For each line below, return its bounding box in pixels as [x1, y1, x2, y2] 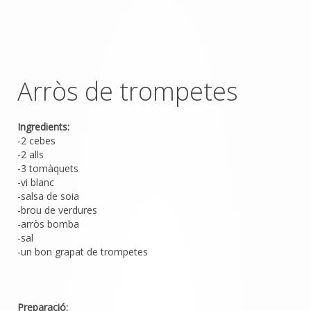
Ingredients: [17, 120, 69, 133]
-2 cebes [17, 134, 58, 147]
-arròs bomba [17, 217, 82, 230]
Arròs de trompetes [17, 74, 238, 108]
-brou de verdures [17, 203, 100, 217]
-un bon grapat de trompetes [17, 245, 148, 258]
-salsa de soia [17, 190, 82, 203]
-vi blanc [17, 176, 57, 189]
